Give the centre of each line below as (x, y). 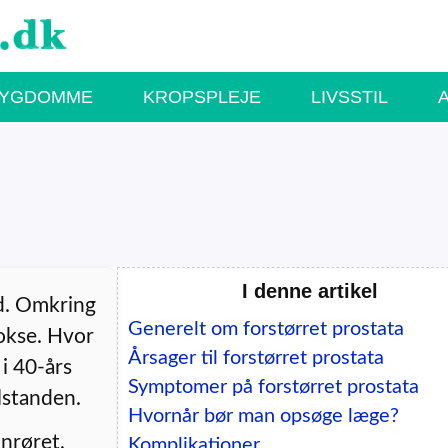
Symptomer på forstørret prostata (273, 386)
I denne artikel (310, 290)
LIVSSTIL (349, 96)
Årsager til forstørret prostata (255, 357)
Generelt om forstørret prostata (265, 328)
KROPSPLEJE (202, 96)
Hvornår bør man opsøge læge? (263, 415)
